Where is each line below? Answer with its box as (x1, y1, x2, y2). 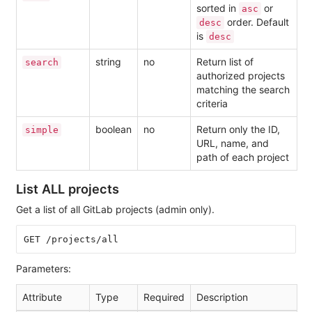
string (95, 56, 121, 68)
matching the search (196, 84, 290, 96)
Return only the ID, (196, 123, 280, 136)
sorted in (196, 2, 239, 15)
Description (196, 291, 248, 304)
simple (25, 125, 58, 136)
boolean (95, 123, 132, 136)
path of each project (196, 151, 289, 164)
